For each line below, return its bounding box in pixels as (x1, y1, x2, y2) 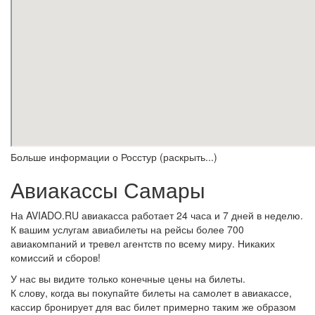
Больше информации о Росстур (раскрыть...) (11, 150, 217, 164)
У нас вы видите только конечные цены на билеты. (11, 271, 245, 285)
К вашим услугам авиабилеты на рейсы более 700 (11, 222, 244, 236)
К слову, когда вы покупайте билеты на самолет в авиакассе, (11, 285, 292, 300)
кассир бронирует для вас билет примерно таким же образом (11, 300, 296, 314)
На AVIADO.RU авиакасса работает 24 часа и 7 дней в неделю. (11, 208, 303, 222)
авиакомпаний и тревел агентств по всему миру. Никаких (11, 236, 275, 250)
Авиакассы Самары (11, 174, 205, 205)
